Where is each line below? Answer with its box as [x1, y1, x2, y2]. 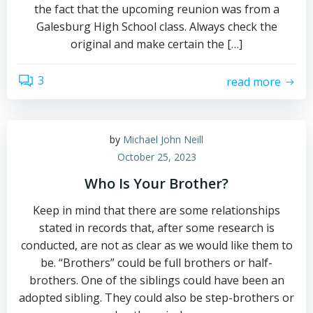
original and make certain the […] [71, 36, 242, 52]
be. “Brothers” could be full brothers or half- [41, 255, 272, 270]
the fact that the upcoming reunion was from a [34, 1, 279, 17]
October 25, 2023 [117, 150, 196, 163]
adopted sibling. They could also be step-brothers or [19, 290, 294, 305]
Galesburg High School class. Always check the [36, 19, 277, 34]
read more [226, 73, 281, 89]
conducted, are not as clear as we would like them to [20, 238, 293, 253]
